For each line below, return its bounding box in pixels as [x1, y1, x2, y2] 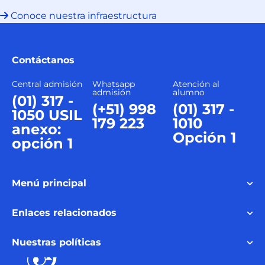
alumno [173, 87, 205, 98]
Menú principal [12, 177, 86, 189]
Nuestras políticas [12, 237, 101, 248]
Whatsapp [92, 79, 135, 90]
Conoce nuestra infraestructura [11, 10, 157, 22]
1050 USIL [12, 106, 82, 124]
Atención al [173, 79, 219, 90]
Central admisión [12, 79, 82, 90]
